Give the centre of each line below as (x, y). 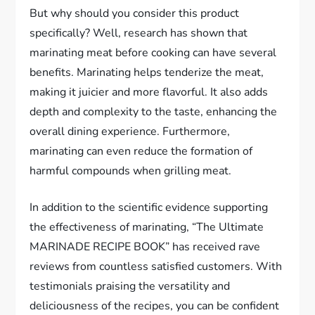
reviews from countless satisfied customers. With (156, 267)
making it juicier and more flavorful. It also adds (149, 92)
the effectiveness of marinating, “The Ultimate (147, 227)
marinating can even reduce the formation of (141, 152)
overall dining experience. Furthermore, (130, 132)
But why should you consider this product (135, 14)
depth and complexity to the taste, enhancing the (154, 112)
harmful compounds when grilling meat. (131, 171)
